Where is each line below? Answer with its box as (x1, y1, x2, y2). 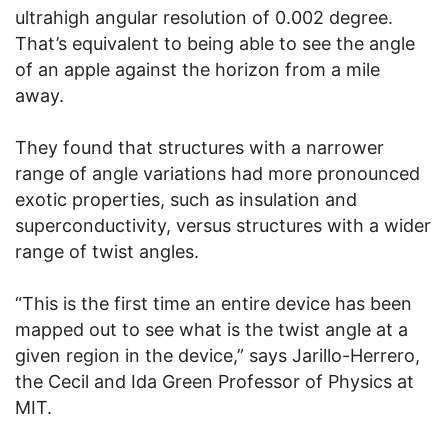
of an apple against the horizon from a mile (15, 59, 380, 81)
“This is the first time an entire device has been (15, 293, 412, 315)
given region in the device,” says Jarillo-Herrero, (15, 345, 420, 367)
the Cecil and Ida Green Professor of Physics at (15, 371, 414, 393)
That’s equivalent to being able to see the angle (15, 33, 415, 55)
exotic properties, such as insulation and (15, 189, 357, 211)
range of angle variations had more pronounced (15, 163, 420, 185)
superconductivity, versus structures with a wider (15, 215, 431, 237)
